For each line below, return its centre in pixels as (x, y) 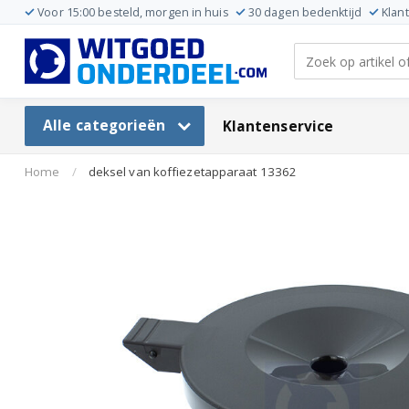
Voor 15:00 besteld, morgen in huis (133, 12)
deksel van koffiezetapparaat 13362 (193, 172)
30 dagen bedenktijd (304, 12)
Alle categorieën (106, 126)
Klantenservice (278, 126)
